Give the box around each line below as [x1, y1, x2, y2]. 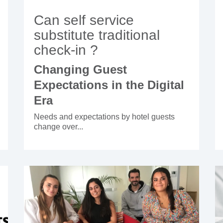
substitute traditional [34, 27, 160, 43]
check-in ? [34, 42, 99, 58]
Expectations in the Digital [34, 78, 185, 92]
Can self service [34, 12, 134, 28]
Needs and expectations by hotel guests [34, 112, 175, 121]
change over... [34, 122, 84, 131]
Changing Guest [34, 63, 127, 77]
